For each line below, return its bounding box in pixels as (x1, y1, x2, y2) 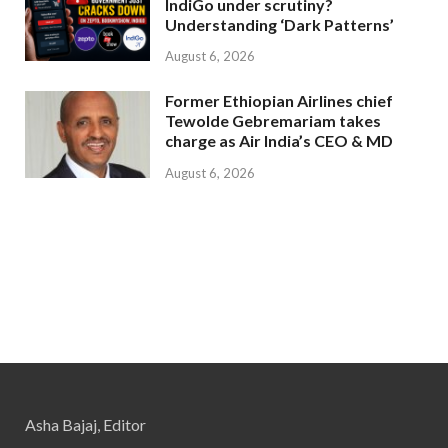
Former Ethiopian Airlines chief (165, 91, 393, 111)
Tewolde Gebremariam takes (165, 111, 381, 131)
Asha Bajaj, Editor (25, 415, 146, 435)
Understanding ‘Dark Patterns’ (165, 14, 394, 34)
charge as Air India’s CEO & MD (165, 131, 393, 151)
